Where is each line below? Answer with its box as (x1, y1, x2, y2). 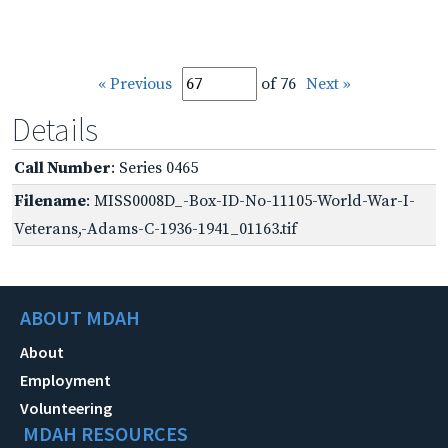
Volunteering (20, 397, 112, 418)
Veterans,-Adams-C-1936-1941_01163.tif (14, 218, 297, 239)
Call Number (14, 157, 111, 178)
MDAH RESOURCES (23, 420, 188, 446)
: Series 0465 (111, 157, 198, 178)
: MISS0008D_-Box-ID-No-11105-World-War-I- (86, 190, 415, 211)
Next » (305, 73, 351, 94)
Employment (20, 369, 111, 390)
